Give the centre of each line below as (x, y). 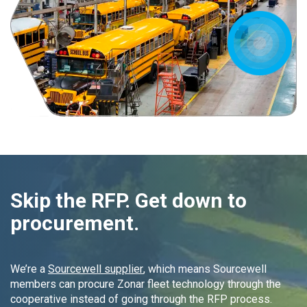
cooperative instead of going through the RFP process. (141, 299)
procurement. (75, 223)
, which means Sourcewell (205, 269)
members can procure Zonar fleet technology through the (146, 284)
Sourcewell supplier (96, 269)
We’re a (29, 269)
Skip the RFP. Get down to (128, 200)
